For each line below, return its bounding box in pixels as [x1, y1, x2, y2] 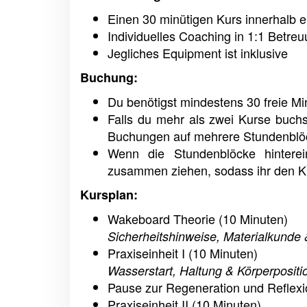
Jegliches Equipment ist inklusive [108, 44, 288, 62]
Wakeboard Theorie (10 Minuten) [108, 210, 288, 228]
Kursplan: [80, 186, 138, 204]
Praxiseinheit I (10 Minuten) [108, 244, 258, 262]
